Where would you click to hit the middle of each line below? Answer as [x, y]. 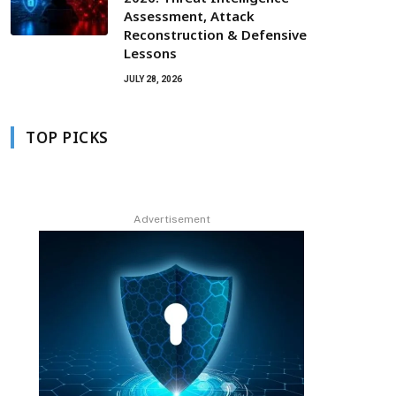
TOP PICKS [67, 137]
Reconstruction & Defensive [215, 34]
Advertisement [171, 219]
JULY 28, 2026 [153, 79]
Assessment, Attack [189, 16]
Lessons [150, 53]
